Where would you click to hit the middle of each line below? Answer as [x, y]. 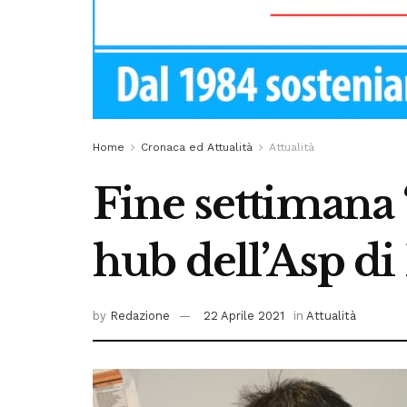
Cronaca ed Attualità [197, 147]
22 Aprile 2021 [244, 316]
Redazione [140, 316]
